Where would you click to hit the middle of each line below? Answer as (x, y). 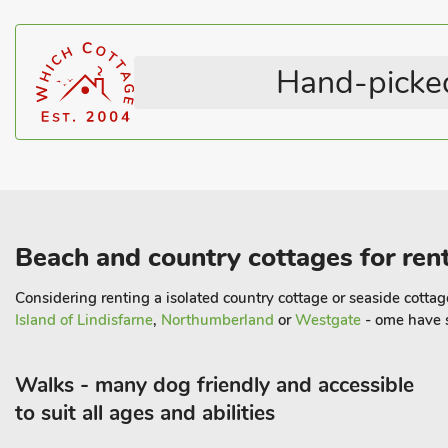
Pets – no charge (93, 34)
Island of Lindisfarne (84, 320)
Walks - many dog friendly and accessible (214, 385)
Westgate (328, 320)
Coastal (299, 34)
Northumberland (217, 320)
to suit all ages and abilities (145, 413)
